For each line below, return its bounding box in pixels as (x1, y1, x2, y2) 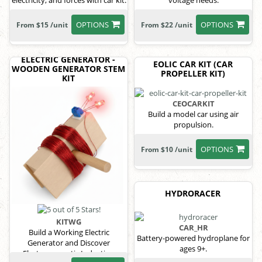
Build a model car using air (148, 108, 239, 119)
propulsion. (173, 119, 213, 130)
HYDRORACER (165, 187, 220, 199)
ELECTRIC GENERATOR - (21, 54, 115, 65)
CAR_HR (178, 222, 208, 233)
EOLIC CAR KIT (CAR (153, 58, 233, 70)
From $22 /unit (141, 20, 192, 30)
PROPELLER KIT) (160, 68, 225, 80)
